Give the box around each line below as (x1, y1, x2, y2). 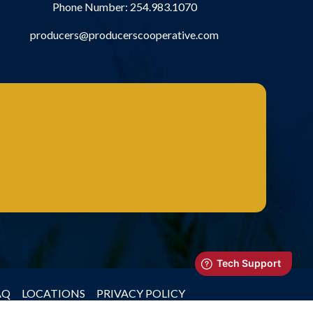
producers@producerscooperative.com (30, 27, 219, 41)
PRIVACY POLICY (96, 286, 185, 300)
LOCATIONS (21, 286, 85, 300)
